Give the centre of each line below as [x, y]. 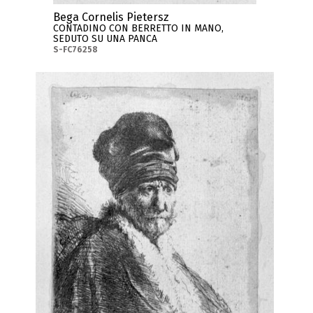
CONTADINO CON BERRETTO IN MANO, [139, 29]
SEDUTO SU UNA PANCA [105, 39]
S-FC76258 [76, 50]
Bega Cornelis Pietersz [111, 17]
